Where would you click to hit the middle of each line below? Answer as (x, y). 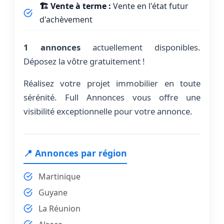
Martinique (59, 177)
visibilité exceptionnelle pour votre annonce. (108, 111)
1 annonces (52, 47)
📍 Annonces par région (75, 153)
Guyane (53, 193)
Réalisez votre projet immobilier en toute (112, 83)
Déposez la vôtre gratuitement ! (84, 61)
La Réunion (59, 209)
